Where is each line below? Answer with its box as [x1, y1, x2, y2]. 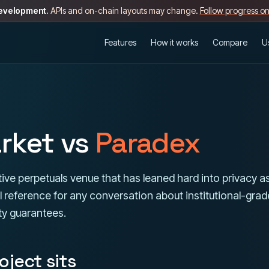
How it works [151, 37, 198, 47]
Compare [213, 37, 247, 47]
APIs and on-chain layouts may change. [48, 5, 200, 16]
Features [104, 37, 136, 47]
